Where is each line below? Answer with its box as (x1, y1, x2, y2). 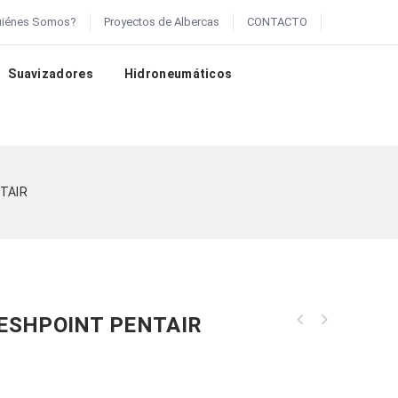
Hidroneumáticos (123, 67, 233, 82)
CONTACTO (247, 15, 308, 28)
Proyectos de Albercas (104, 15, 220, 28)
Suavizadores (8, 67, 93, 82)
